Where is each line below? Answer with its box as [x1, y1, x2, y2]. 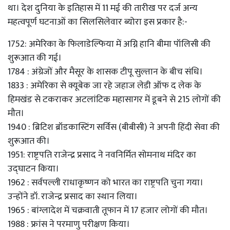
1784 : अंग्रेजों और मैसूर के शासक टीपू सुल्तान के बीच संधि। [8, 64, 203, 80]
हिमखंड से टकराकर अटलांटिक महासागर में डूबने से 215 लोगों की [8, 91, 221, 107]
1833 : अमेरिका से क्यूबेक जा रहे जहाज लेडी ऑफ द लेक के [8, 78, 201, 93]
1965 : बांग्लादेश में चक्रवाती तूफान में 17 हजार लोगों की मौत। [8, 202, 208, 218]
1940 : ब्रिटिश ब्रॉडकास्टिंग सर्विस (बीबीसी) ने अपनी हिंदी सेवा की [8, 119, 220, 135]
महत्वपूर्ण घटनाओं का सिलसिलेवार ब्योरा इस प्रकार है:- [8, 14, 187, 30]
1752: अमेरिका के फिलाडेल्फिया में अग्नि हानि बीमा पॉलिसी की [8, 36, 210, 52]
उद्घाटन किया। [8, 161, 59, 177]
